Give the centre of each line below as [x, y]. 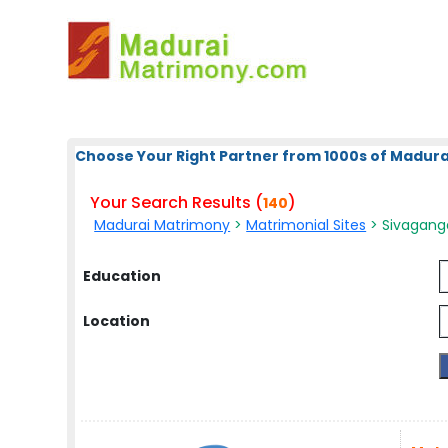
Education [122, 276]
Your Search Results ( [177, 202]
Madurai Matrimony [162, 225]
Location [117, 321]
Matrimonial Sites [306, 225]
